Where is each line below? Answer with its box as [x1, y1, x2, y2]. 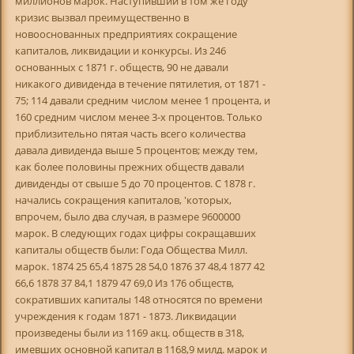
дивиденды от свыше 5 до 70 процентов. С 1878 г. [14, 175, 255, 190]
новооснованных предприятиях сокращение [14, 26, 237, 41]
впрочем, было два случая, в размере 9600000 [14, 209, 240, 224]
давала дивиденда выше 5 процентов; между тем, [14, 142, 258, 157]
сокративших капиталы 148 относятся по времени [14, 292, 262, 307]
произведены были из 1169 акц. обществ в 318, [14, 325, 244, 340]
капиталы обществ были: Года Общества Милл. [14, 242, 247, 257]
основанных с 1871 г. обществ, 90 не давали [14, 59, 228, 74]
